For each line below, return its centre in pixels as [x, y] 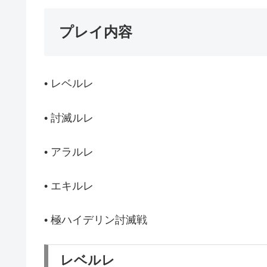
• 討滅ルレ [69, 118]
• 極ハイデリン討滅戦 [96, 220]
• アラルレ [69, 152]
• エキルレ [69, 186]
